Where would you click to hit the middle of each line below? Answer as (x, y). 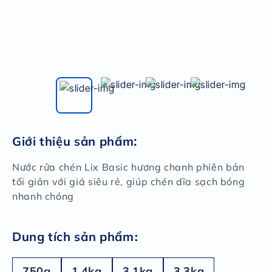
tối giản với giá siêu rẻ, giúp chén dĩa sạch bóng (129, 182)
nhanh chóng (43, 196)
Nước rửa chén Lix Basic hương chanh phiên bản (128, 167)
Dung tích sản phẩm (73, 236)
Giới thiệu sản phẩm (73, 141)
